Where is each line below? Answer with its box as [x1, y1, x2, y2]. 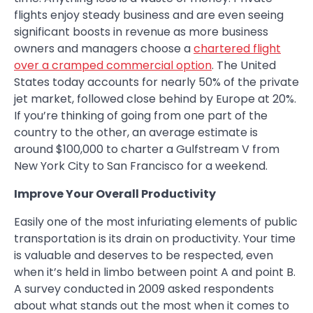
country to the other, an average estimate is [14, 124, 258, 141]
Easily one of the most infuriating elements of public [14, 214, 298, 231]
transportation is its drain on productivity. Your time [14, 231, 296, 247]
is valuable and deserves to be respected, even [14, 247, 273, 264]
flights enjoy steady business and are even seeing [14, 7, 284, 24]
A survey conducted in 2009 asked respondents [14, 281, 274, 298]
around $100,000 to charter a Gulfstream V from [14, 141, 279, 158]
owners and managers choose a [14, 41, 194, 57]
